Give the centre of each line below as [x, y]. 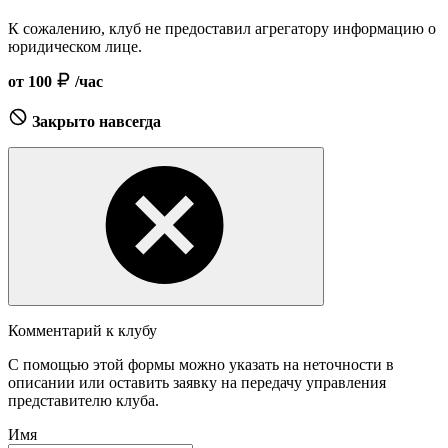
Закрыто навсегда [96, 122]
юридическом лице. [75, 47]
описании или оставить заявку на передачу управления [197, 383]
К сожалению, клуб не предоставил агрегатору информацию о [222, 29]
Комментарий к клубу [82, 331]
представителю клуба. [83, 401]
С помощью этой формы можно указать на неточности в [201, 365]
